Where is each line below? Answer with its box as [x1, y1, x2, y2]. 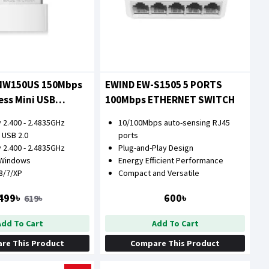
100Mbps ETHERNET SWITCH [105, 92, 235, 106]
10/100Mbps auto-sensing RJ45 [118, 116, 231, 128]
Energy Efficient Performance [118, 154, 224, 166]
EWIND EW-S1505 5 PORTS [105, 77, 223, 91]
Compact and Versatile [118, 167, 200, 178]
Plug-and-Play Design [118, 142, 194, 153]
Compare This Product [130, 237, 220, 249]
